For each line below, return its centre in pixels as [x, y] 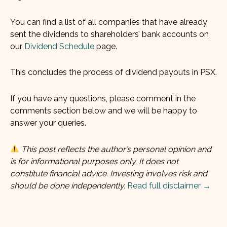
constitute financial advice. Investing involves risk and [109, 173]
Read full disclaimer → [169, 185]
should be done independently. [68, 185]
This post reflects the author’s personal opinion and [117, 149]
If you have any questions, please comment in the [103, 99]
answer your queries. [48, 123]
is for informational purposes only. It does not [94, 161]
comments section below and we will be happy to [104, 111]
